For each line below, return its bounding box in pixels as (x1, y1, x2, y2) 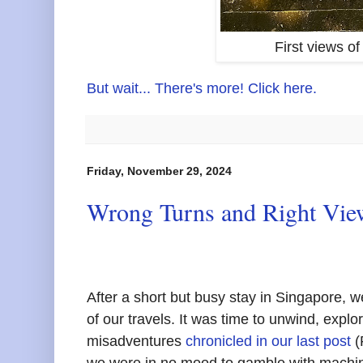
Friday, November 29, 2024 (87, 164, 232, 177)
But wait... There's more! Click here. (87, 79, 317, 96)
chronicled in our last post (186, 332, 351, 349)
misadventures (87, 332, 186, 349)
